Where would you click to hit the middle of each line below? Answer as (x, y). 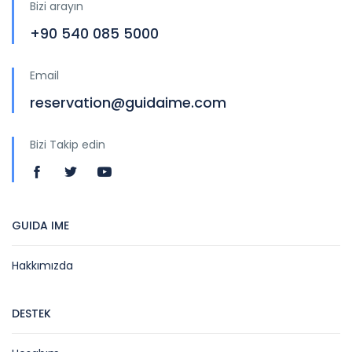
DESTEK (31, 314)
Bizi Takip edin (68, 145)
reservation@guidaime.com (128, 103)
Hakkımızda (42, 266)
